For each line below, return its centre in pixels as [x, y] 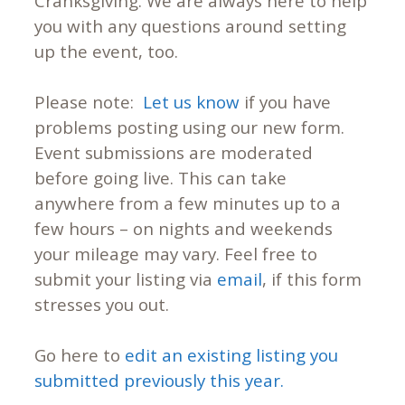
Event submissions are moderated [173, 152]
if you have [285, 101]
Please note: [88, 101]
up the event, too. [106, 51]
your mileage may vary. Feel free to [175, 253]
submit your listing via [125, 278]
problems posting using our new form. [189, 127]
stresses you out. [101, 304]
